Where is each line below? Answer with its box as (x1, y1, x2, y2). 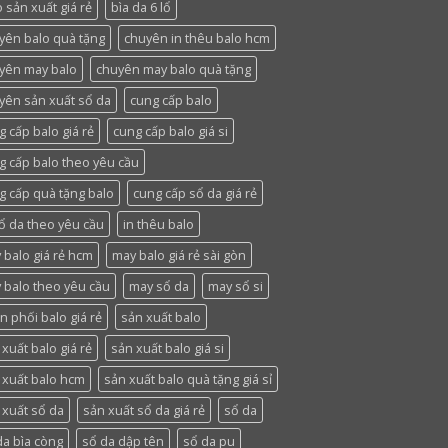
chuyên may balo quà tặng (96, 59, 251, 78)
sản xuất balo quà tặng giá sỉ (104, 369, 272, 388)
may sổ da (129, 276, 189, 295)
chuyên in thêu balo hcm (124, 28, 270, 47)
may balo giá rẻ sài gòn (112, 245, 246, 264)
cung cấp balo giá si (113, 121, 228, 140)
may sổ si (208, 276, 263, 295)
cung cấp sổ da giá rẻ (133, 183, 257, 202)
